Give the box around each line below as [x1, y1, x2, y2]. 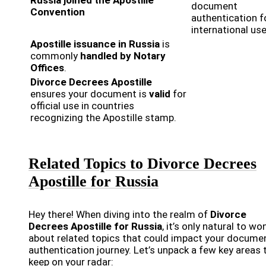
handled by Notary [80, 50, 166, 62]
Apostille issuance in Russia [30, 38, 160, 50]
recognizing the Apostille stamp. [30, 112, 176, 124]
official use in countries [30, 100, 134, 112]
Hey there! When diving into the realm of [28, 208, 210, 221]
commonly [30, 50, 80, 62]
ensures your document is [30, 88, 149, 100]
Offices [30, 62, 64, 74]
